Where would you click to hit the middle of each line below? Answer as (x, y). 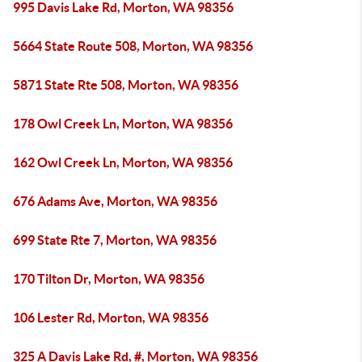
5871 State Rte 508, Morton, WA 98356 (126, 85)
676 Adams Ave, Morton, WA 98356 (115, 201)
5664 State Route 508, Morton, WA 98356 (133, 46)
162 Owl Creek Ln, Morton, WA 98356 (123, 162)
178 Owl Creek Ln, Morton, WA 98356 (123, 124)
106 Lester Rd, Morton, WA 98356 (111, 318)
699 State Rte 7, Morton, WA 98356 (115, 240)
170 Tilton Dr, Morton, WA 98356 (109, 279)
